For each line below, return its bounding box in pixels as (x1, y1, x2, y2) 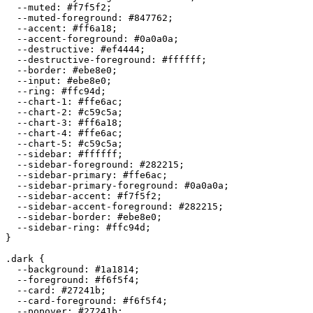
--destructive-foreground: (6, 54, 162, 65)
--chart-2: (6, 106, 78, 117)
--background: (6, 263, 95, 275)
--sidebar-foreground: (6, 159, 140, 170)
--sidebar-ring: (6, 221, 106, 233)
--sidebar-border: (6, 211, 117, 222)
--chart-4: (6, 127, 78, 138)
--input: (6, 75, 67, 86)
